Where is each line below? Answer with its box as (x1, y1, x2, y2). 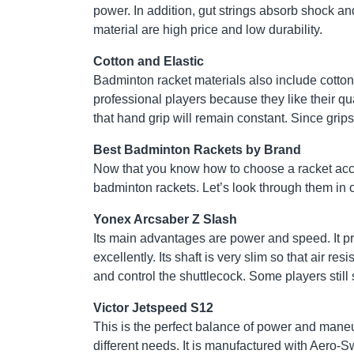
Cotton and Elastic (93, 55, 204, 69)
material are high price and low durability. (93, 23, 322, 37)
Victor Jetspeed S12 (93, 301, 213, 315)
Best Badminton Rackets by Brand (93, 143, 301, 157)
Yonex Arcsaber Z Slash (93, 213, 237, 227)
